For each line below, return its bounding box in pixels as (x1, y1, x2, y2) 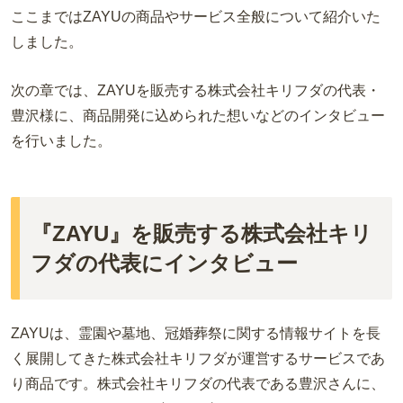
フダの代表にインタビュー (31, 250, 298, 275)
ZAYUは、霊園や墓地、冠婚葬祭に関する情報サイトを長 (11, 325, 381, 341)
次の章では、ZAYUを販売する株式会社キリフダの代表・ (11, 82, 381, 98)
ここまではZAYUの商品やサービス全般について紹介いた (11, 9, 381, 25)
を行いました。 (11, 132, 112, 148)
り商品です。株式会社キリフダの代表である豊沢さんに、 (11, 375, 385, 391)
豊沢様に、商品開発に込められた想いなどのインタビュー (11, 107, 385, 123)
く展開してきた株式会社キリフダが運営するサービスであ (11, 350, 385, 366)
